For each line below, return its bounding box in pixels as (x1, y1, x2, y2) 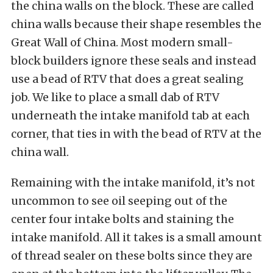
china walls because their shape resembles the (11, 16, 261, 31)
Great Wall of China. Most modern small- (11, 35, 233, 49)
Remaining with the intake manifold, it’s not (11, 175, 255, 190)
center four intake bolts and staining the (11, 211, 234, 226)
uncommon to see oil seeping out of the (11, 193, 227, 208)
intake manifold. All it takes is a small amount (11, 230, 262, 244)
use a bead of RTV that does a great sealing (11, 71, 244, 86)
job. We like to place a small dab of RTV (11, 90, 219, 104)
